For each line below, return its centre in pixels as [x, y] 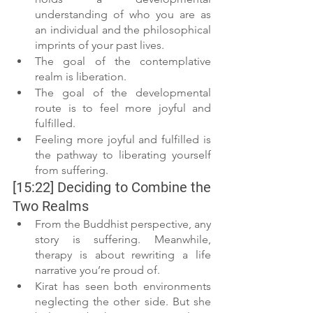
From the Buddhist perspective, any [123, 224]
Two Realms [51, 206]
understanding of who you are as [123, 15]
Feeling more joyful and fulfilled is [123, 140]
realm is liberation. [81, 77]
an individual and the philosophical [123, 30]
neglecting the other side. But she [123, 302]
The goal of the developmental [123, 93]
